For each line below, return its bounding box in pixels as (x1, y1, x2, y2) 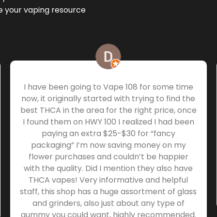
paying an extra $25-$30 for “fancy (41, 127, 175, 139)
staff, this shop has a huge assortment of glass (20, 186, 197, 197)
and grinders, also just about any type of (32, 197, 185, 209)
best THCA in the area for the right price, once (20, 104, 197, 116)
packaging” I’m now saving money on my (31, 139, 186, 151)
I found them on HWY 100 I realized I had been (22, 116, 194, 127)
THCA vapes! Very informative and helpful (29, 174, 188, 186)
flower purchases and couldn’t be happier (28, 151, 188, 162)
